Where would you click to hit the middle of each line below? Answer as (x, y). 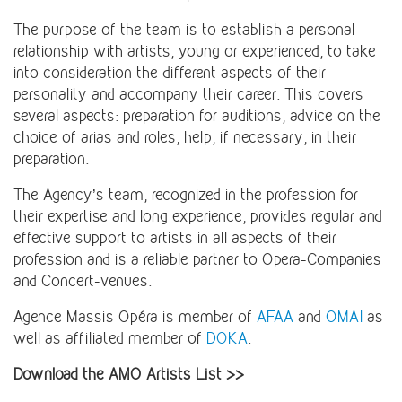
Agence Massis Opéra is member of (135, 317)
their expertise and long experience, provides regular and (198, 217)
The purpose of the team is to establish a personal (184, 30)
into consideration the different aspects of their (170, 73)
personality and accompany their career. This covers (188, 95)
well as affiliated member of (108, 339)
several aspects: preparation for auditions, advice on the (197, 116)
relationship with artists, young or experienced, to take (195, 52)
